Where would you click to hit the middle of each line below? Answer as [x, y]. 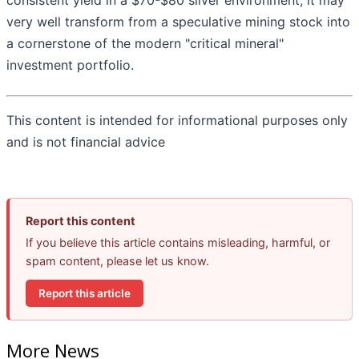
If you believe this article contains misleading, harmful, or [178, 243]
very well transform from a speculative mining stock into [178, 22]
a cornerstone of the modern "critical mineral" [145, 44]
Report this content [81, 221]
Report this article [85, 293]
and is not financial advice [86, 142]
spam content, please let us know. [117, 261]
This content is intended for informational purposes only [177, 121]
